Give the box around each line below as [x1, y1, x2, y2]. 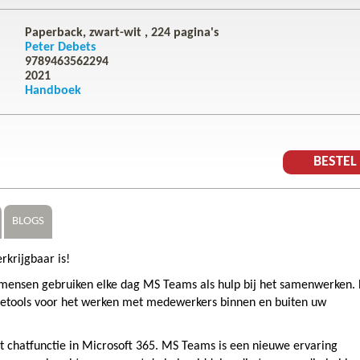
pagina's [170, 27, 219, 40]
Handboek [25, 84, 81, 98]
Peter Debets [25, 41, 96, 55]
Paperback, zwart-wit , [25, 27, 151, 40]
